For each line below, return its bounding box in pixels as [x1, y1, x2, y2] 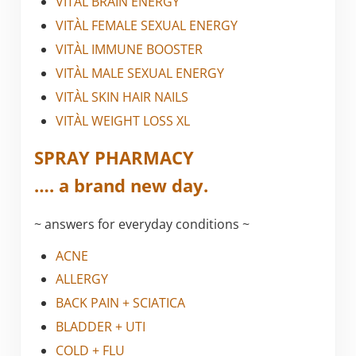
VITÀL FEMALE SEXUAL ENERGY [56, 17, 238, 35]
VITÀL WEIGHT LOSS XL [56, 111, 191, 130]
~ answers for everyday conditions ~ [33, 215, 250, 233]
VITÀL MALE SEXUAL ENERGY [56, 64, 225, 82]
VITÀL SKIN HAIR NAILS [56, 87, 189, 106]
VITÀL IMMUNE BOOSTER [56, 41, 203, 59]
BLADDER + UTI [56, 318, 146, 336]
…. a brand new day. [33, 173, 208, 199]
